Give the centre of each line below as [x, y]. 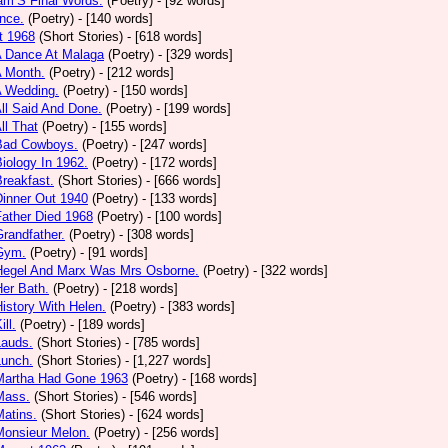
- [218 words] [140, 288]
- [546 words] [159, 396]
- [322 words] [290, 270]
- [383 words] [197, 306]
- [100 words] [184, 216]
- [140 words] [115, 18]
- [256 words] [181, 432]
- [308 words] [156, 234]
